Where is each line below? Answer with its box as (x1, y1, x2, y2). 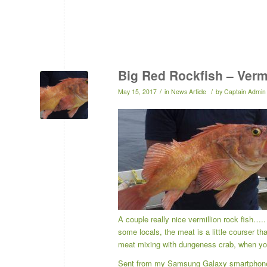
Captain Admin (224, 86, 266, 96)
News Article (171, 86, 206, 96)
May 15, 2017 (118, 86, 157, 96)
